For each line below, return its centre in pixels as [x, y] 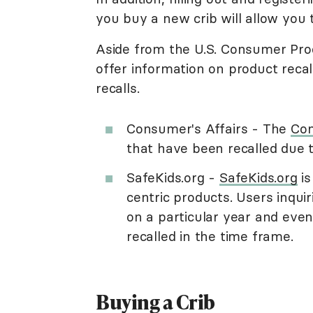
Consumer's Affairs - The [209, 129]
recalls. [118, 88]
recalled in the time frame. [210, 236]
